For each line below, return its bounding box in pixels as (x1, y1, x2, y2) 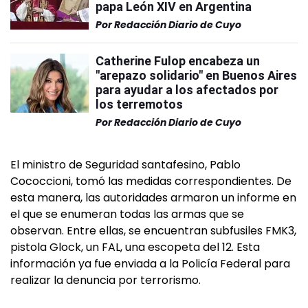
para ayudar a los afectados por (96, 82, 278, 97)
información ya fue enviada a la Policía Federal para (10, 255, 290, 272)
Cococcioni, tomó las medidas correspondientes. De (10, 173, 291, 189)
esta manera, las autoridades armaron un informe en (10, 189, 296, 206)
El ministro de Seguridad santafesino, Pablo (10, 156, 241, 173)
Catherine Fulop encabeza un (96, 53, 260, 68)
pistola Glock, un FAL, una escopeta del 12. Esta (10, 239, 260, 255)
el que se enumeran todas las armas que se (10, 206, 244, 222)
